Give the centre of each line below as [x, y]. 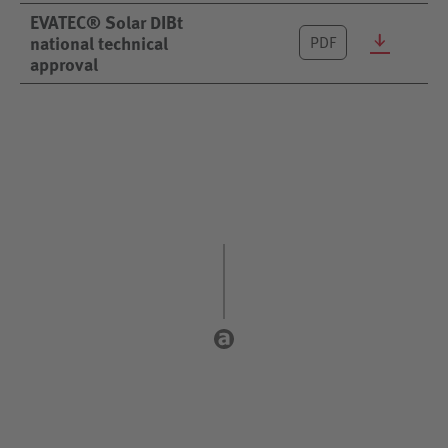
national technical [99, 42]
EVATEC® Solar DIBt [106, 21]
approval [64, 63]
